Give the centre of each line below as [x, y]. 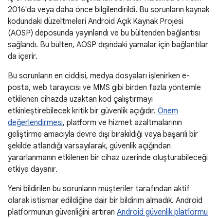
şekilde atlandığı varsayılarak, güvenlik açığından [89, 146]
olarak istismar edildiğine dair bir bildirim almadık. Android [105, 200]
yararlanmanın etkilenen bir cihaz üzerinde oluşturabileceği [108, 158]
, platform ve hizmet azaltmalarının [122, 123]
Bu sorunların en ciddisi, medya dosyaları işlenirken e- [99, 76]
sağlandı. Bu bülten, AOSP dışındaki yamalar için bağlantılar [108, 45]
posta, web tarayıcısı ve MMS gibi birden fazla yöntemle [104, 88]
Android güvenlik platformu [162, 212]
